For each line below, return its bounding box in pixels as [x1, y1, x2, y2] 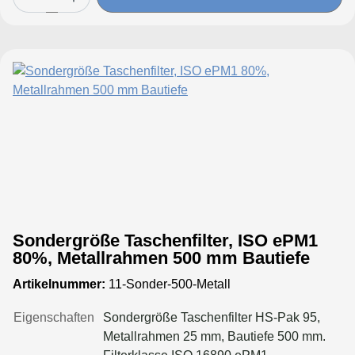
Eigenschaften [13, 310, 94, 324]
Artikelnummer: [13, 277, 105, 291]
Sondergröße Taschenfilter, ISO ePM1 [13, 230, 318, 250]
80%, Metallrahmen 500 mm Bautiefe [13, 247, 310, 268]
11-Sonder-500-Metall [105, 277, 231, 291]
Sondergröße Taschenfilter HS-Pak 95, [103, 310, 320, 324]
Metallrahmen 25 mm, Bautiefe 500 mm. [103, 329, 326, 343]
